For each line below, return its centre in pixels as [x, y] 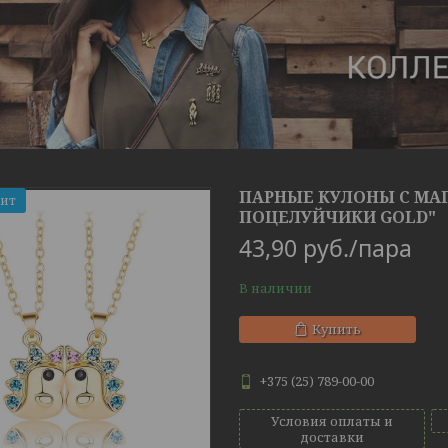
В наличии [275, 288]
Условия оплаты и [331, 421]
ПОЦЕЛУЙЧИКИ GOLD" [337, 217]
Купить [336, 329]
